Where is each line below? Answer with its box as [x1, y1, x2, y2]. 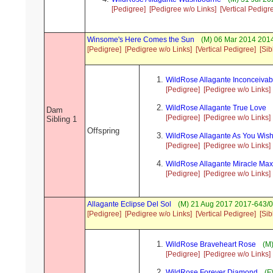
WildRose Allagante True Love [166, 104, 266, 113]
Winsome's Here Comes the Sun [87, 35, 194, 44]
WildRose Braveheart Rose [166, 240, 256, 249]
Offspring [87, 126, 119, 136]
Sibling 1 [46, 115, 77, 124]
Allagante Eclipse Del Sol [87, 200, 171, 209]
